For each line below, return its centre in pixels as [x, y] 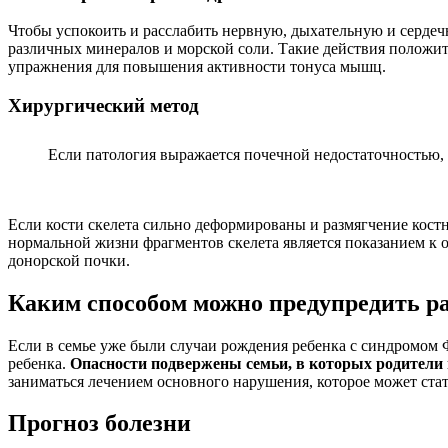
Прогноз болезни [99, 423]
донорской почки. [69, 260]
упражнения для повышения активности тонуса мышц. [197, 67]
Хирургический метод [103, 106]
